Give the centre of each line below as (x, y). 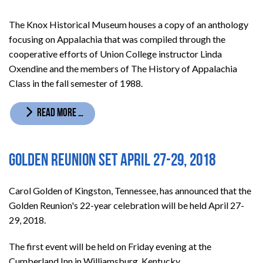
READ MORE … (60, 113)
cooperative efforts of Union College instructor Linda (115, 53)
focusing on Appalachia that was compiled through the (117, 39)
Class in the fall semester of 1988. (76, 83)
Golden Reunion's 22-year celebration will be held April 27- (127, 205)
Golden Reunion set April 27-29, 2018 (112, 161)
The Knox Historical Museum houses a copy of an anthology (129, 24)
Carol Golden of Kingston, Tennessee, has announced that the (130, 191)
